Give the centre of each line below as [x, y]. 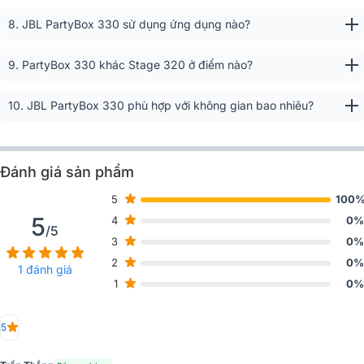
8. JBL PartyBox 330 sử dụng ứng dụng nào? [129, 24]
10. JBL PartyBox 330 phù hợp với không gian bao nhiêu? [161, 105]
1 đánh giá [45, 269]
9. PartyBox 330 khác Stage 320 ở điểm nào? [130, 65]
